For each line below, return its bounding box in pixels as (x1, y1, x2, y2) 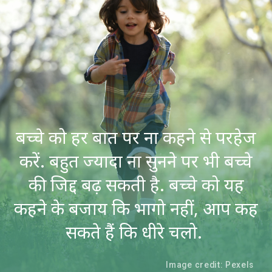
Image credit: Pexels (166, 260, 254, 270)
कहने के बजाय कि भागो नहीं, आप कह (14, 196, 258, 220)
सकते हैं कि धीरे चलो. (66, 220, 206, 244)
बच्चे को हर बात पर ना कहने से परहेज (16, 125, 256, 149)
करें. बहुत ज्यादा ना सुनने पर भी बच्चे (19, 149, 253, 173)
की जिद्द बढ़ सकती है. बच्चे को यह (28, 172, 244, 197)
